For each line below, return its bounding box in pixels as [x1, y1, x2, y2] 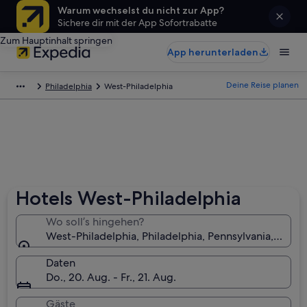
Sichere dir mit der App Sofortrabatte [58, 16, 217, 29]
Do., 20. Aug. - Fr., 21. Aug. [46, 270, 177, 284]
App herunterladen [167, 46, 258, 58]
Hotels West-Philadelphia [16, 186, 242, 210]
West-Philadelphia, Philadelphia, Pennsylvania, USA [46, 229, 298, 243]
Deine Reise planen [226, 79, 299, 90]
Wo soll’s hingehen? [46, 214, 145, 229]
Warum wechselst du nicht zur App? [58, 4, 224, 16]
